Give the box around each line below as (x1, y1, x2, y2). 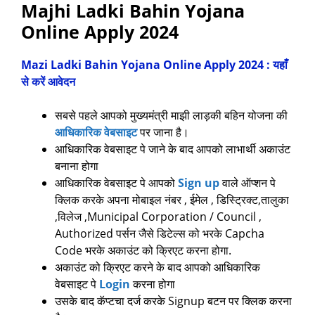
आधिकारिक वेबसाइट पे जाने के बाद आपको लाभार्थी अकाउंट (55, 141, 290, 157)
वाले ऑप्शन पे (222, 175, 276, 191)
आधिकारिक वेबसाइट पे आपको (55, 175, 175, 191)
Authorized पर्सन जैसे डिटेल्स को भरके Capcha (55, 226, 264, 242)
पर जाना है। (137, 124, 189, 141)
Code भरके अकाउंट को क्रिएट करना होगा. (55, 243, 231, 259)
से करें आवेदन (21, 74, 75, 90)
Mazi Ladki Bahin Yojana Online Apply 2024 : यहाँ (21, 57, 288, 73)
